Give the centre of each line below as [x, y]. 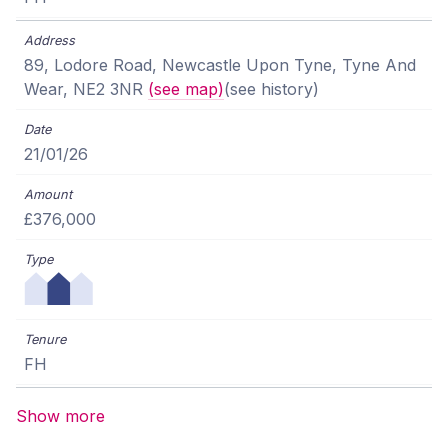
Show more [60, 416]
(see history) [271, 89]
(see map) [186, 89]
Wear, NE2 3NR [86, 89]
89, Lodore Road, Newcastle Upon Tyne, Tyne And [220, 65]
